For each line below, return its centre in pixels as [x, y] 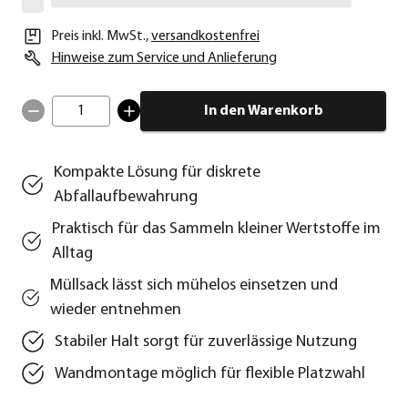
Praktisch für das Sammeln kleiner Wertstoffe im [217, 229]
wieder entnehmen [116, 310]
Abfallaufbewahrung [125, 197]
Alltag [73, 253]
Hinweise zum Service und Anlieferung [164, 58]
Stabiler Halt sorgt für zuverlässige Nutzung [206, 342]
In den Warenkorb [263, 111]
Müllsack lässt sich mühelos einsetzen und [194, 285]
